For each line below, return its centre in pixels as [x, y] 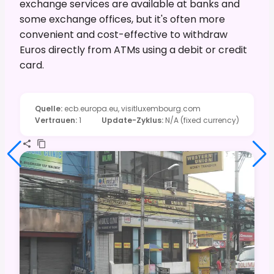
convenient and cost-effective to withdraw [124, 34]
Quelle [48, 108]
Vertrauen [55, 120]
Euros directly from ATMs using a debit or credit [133, 50]
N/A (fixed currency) [202, 120]
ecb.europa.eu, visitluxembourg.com [132, 108]
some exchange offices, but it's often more [122, 19]
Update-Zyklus [131, 120]
